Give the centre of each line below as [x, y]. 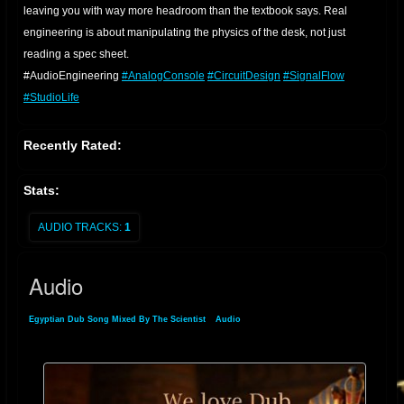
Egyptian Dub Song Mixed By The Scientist [117, 319]
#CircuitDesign [244, 75]
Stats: [41, 190]
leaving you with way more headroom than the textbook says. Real [185, 10]
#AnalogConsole [163, 75]
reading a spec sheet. [76, 54]
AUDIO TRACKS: [80, 227]
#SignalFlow [314, 75]
